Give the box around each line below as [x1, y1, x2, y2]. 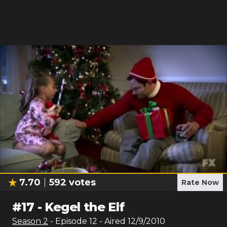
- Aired [97, 216, 126, 226]
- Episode [50, 216, 89, 226]
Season [12, 216, 43, 226]
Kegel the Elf [45, 200, 125, 214]
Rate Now [181, 178, 219, 187]
